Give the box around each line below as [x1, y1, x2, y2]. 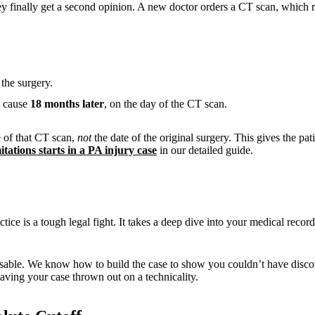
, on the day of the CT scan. [104, 97, 227, 110]
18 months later [30, 97, 104, 110]
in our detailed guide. [157, 143, 253, 156]
